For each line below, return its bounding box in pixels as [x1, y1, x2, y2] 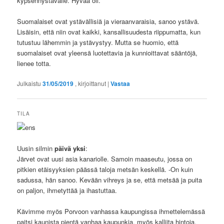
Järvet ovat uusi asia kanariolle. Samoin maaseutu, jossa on [17, 154, 192, 164]
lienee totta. [17, 58, 51, 68]
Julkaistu [17, 78, 43, 87]
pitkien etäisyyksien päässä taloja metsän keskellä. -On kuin [17, 164, 193, 174]
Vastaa [110, 78, 130, 88]
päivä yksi [54, 143, 86, 153]
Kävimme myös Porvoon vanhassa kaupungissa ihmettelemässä [17, 206, 205, 216]
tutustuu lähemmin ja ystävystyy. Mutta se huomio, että [17, 37, 179, 47]
